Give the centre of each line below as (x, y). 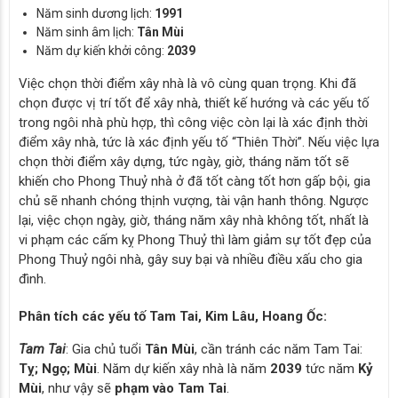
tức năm (330, 368)
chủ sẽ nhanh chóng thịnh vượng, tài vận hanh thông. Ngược (194, 200)
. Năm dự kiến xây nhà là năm (183, 368)
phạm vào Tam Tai (171, 388)
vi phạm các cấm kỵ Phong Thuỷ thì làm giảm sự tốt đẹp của (195, 239)
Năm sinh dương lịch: (96, 13)
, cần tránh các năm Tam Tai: (279, 349)
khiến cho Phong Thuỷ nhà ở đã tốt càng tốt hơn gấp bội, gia (195, 181)
